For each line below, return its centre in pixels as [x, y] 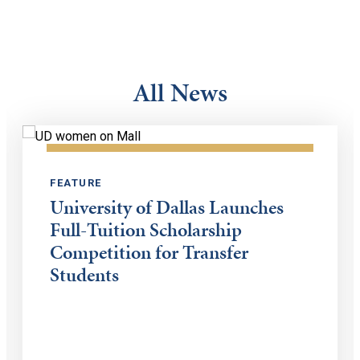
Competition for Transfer [149, 252]
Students [85, 275]
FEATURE [76, 183]
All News [180, 93]
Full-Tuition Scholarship [146, 230]
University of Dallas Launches [167, 207]
